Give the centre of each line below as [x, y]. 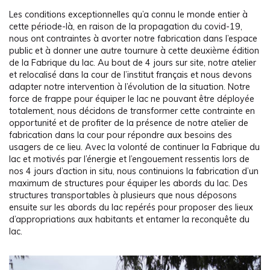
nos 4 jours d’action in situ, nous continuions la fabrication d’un [134, 171]
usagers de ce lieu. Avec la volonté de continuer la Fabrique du [134, 147]
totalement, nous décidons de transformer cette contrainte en [132, 111]
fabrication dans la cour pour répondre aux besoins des [121, 135]
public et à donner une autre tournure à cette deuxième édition [134, 51]
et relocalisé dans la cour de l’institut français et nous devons [130, 75]
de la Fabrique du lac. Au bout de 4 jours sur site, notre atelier [133, 63]
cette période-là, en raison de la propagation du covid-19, [126, 27]
